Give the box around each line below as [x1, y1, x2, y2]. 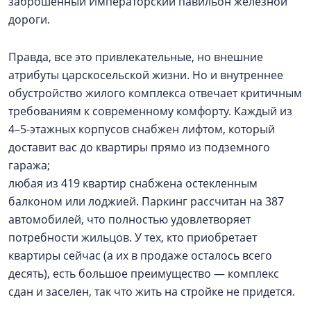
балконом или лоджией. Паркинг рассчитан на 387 [8, 193, 284, 209]
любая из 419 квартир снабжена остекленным [8, 175, 258, 191]
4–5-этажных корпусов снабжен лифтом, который [8, 121, 275, 137]
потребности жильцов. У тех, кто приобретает [8, 229, 257, 245]
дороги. [8, 11, 50, 27]
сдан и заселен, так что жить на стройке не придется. [8, 283, 295, 299]
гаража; [8, 157, 50, 173]
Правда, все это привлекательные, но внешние [8, 49, 263, 65]
